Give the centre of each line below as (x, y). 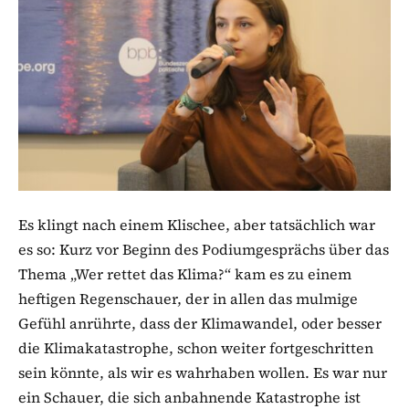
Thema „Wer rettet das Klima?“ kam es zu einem (185, 274)
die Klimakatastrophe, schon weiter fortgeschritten (196, 348)
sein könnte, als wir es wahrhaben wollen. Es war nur (203, 373)
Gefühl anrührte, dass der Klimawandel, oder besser (200, 324)
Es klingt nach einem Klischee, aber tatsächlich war (197, 225)
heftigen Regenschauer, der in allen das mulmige (188, 299)
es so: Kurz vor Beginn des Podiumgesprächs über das (204, 250)
